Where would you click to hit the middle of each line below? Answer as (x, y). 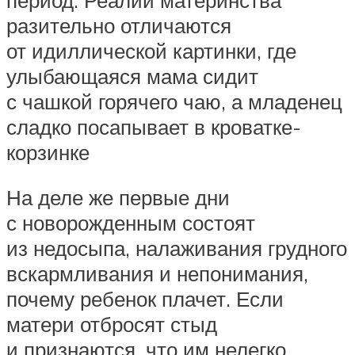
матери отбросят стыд (112, 324)
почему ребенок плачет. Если (145, 299)
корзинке (48, 152)
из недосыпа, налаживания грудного (177, 248)
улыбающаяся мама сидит (132, 76)
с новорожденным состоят (131, 223)
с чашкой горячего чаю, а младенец (174, 101)
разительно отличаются (119, 25)
